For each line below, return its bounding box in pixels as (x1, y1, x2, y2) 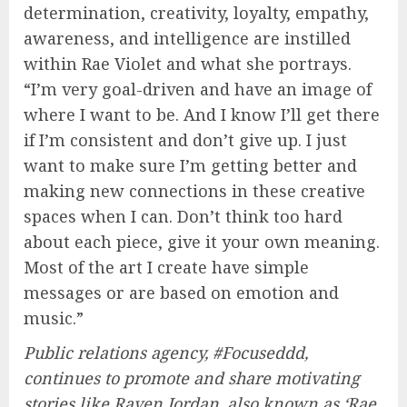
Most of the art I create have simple (24, 255, 309, 278)
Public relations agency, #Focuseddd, (24, 341, 308, 363)
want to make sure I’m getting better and (24, 154, 357, 176)
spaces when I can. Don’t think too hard (24, 204, 342, 227)
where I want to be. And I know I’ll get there (24, 103, 380, 125)
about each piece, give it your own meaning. (24, 230, 380, 253)
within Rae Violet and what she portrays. (24, 52, 352, 74)
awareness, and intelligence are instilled (24, 26, 351, 49)
